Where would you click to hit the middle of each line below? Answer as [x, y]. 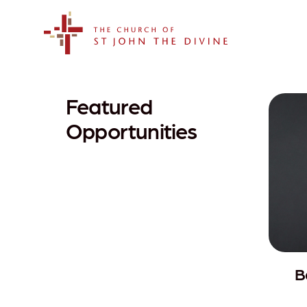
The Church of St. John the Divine [124, 62]
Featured [109, 106]
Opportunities [132, 130]
